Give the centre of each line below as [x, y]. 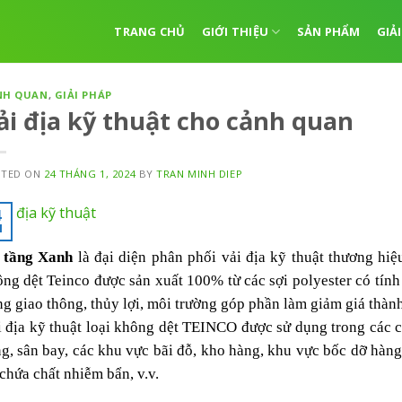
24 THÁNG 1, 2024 [90, 173]
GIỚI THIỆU [235, 31]
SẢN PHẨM [328, 31]
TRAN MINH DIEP [200, 173]
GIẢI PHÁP [83, 95]
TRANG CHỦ [150, 31]
